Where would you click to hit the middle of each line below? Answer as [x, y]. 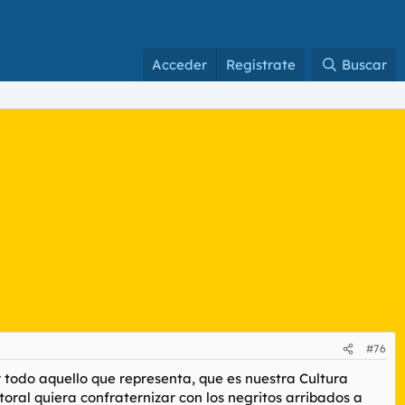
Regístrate [261, 65]
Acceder [180, 65]
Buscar [364, 65]
